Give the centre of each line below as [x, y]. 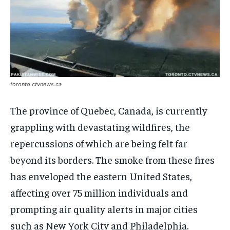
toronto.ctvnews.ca [36, 84]
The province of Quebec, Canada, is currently [109, 110]
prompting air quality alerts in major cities [104, 209]
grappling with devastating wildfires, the [100, 127]
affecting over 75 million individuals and [99, 193]
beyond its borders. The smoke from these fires [112, 160]
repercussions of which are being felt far [99, 143]
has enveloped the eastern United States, [101, 176]
